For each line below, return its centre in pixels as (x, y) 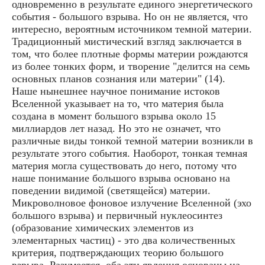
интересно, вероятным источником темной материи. (132, 29)
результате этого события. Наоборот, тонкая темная (130, 153)
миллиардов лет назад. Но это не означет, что (116, 128)
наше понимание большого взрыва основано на (121, 178)
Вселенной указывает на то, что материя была (118, 103)
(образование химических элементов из (103, 227)
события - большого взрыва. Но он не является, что (130, 16)
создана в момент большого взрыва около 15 (114, 116)
